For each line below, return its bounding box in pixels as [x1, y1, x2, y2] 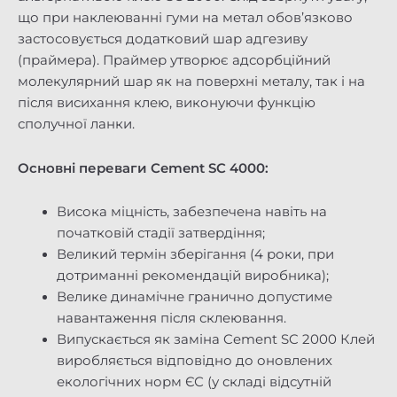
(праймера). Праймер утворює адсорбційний [18, 52, 331, 69]
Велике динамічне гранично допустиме [56, 289, 332, 306]
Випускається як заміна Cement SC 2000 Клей [56, 331, 375, 348]
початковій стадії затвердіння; [56, 225, 265, 242]
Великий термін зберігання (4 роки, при [56, 246, 334, 263]
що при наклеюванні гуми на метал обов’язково [18, 10, 353, 27]
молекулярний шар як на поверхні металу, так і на [18, 74, 365, 90]
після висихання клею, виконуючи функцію [18, 95, 315, 112]
